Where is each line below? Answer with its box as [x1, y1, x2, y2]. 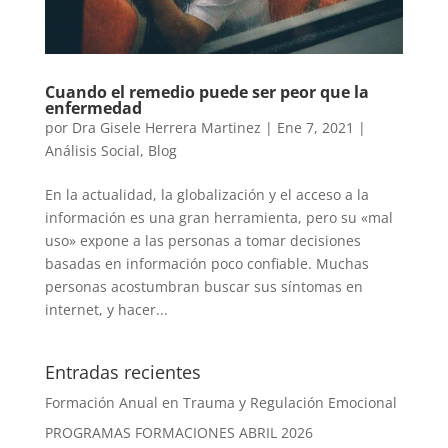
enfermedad [44, 96, 142, 119]
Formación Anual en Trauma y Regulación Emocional [44, 392, 397, 412]
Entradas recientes [44, 359, 201, 384]
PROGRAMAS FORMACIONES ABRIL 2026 [44, 422, 313, 442]
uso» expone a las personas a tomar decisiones [44, 230, 361, 250]
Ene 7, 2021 [276, 117, 354, 137]
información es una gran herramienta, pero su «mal [44, 207, 393, 227]
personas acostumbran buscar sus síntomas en [44, 276, 363, 296]
